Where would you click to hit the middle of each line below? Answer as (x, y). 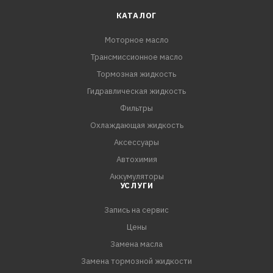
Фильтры (136, 108)
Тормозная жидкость (136, 74)
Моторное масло (136, 40)
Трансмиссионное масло (136, 57)
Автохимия (136, 159)
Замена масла (136, 244)
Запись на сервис (136, 210)
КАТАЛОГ (136, 16)
